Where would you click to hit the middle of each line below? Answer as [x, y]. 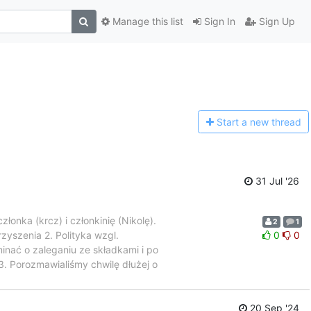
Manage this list [146, 22]
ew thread [278, 122]
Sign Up [275, 22]
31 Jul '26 [276, 180]
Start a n [236, 122]
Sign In [218, 22]
